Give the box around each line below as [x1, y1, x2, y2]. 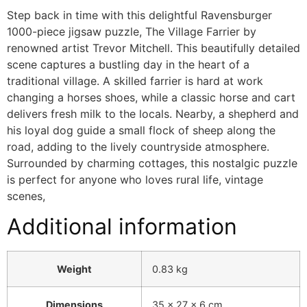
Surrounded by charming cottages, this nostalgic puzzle [7, 156, 297, 170]
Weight [57, 262, 92, 275]
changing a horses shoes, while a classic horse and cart [7, 90, 295, 104]
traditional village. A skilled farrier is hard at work [7, 73, 263, 88]
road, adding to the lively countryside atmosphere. [7, 139, 269, 153]
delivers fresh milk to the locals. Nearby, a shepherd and [7, 106, 299, 121]
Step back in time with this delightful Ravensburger [7, 8, 272, 22]
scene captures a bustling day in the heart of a [7, 57, 249, 71]
